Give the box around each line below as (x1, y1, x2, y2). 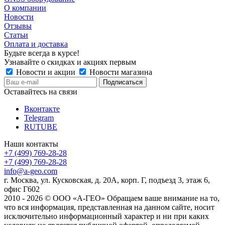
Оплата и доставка (4, 39, 68, 48)
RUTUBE (24, 122, 57, 131)
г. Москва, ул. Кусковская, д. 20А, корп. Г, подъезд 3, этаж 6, (4, 175, 210, 184)
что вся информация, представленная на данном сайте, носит (4, 202, 214, 211)
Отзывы (4, 21, 32, 30)
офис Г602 (4, 184, 40, 193)
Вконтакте (24, 104, 60, 113)
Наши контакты (4, 139, 58, 148)
